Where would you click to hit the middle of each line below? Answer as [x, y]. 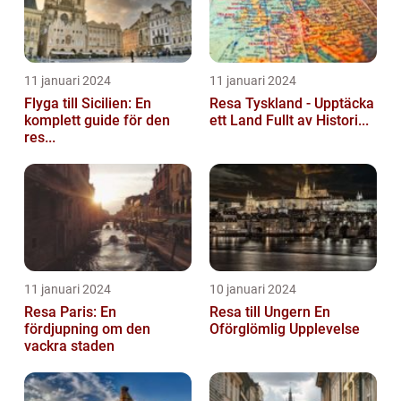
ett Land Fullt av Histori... [289, 121]
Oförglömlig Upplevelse [285, 329]
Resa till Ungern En [262, 312]
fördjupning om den [87, 329]
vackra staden [69, 346]
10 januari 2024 [253, 290]
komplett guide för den [97, 121]
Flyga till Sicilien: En [88, 104]
